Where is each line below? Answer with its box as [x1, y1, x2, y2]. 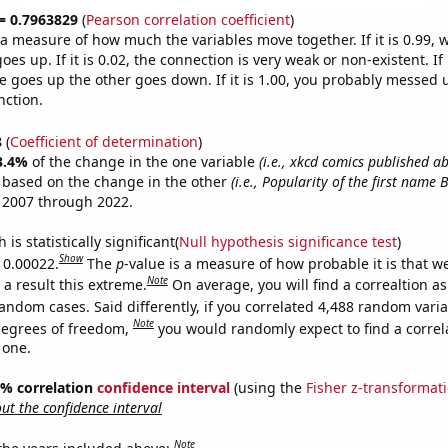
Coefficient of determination [9, 131, 198, 151]
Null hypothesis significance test [178, 231, 397, 251]
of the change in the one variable [31, 151, 259, 171]
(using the [229, 378, 306, 398]
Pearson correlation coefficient [85, 10, 290, 29]
